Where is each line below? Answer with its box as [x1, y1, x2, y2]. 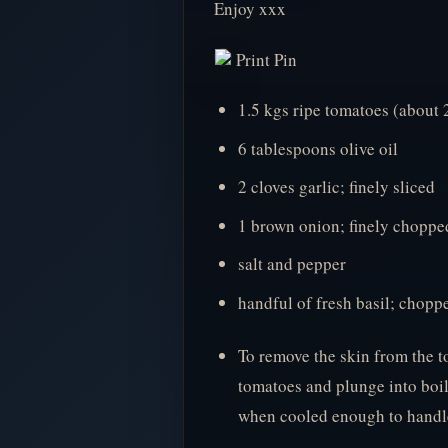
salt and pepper [238, 252, 346, 276]
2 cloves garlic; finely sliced [238, 175, 435, 199]
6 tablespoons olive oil [238, 136, 398, 160]
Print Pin [232, 47, 297, 71]
